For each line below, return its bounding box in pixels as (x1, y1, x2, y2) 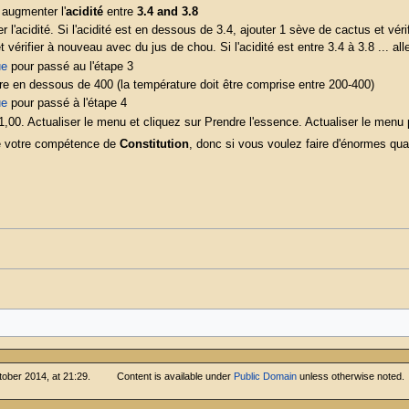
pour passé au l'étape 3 (6, 59, 133, 73)
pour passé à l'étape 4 (6, 97, 127, 110)
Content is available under (117, 371, 235, 383)
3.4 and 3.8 (136, 5, 198, 19)
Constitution (119, 137, 189, 151)
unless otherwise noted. (297, 371, 405, 383)
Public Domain (234, 371, 298, 383)
